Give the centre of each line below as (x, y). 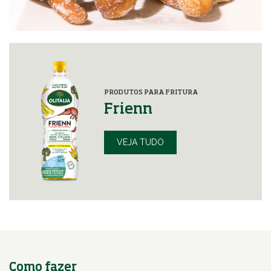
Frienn (129, 109)
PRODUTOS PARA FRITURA (151, 92)
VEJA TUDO (141, 142)
